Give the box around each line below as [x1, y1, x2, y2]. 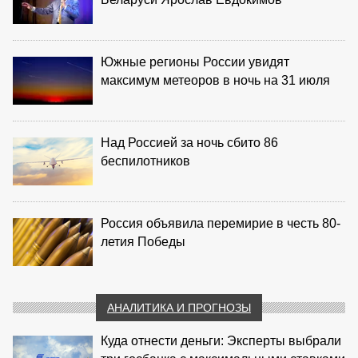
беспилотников [101, 153, 190, 168]
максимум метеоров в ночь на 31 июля [101, 73, 330, 87]
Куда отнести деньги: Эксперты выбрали [101, 333, 341, 348]
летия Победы [101, 234, 185, 249]
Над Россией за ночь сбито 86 [101, 135, 278, 149]
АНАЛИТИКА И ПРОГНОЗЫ [107, 300, 251, 314]
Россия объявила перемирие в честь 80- [101, 216, 340, 230]
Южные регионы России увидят [101, 54, 289, 69]
